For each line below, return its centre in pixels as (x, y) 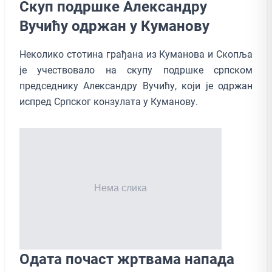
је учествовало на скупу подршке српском (136, 70)
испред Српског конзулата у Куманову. (109, 101)
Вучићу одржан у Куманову (114, 26)
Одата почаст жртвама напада (127, 259)
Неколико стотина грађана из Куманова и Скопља (136, 54)
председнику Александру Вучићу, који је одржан (136, 86)
